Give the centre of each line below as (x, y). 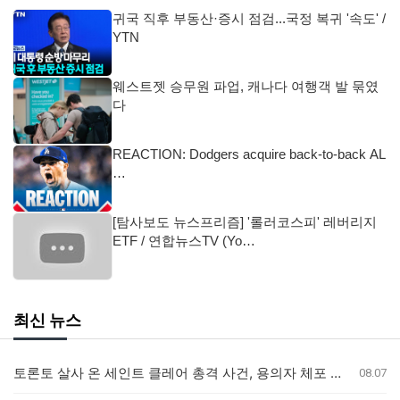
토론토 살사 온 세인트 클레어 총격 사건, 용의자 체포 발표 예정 (336, 373)
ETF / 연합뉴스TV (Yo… (184, 241)
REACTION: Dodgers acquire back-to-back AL (249, 154)
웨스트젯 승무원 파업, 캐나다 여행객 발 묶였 (246, 87)
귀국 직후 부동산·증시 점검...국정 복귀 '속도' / (249, 19)
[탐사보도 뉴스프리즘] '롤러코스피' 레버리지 (245, 222)
